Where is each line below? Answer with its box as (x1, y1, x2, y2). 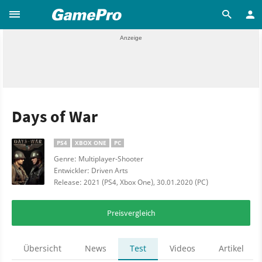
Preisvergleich (106, 208, 156, 218)
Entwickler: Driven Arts (54, 166, 128, 175)
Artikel (219, 243, 244, 254)
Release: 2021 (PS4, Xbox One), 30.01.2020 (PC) (54, 177, 208, 187)
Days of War (12, 106, 98, 127)
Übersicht (23, 243, 61, 254)
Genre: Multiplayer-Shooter (54, 154, 143, 164)
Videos (170, 243, 195, 254)
